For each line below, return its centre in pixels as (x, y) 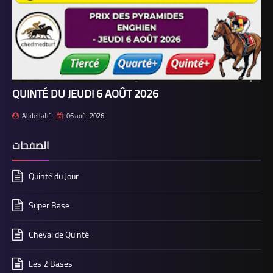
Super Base (49, 206)
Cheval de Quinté (59, 235)
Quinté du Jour (54, 176)
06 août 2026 (85, 116)
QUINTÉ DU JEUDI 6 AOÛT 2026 (85, 94)
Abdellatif (36, 116)
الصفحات (30, 146)
